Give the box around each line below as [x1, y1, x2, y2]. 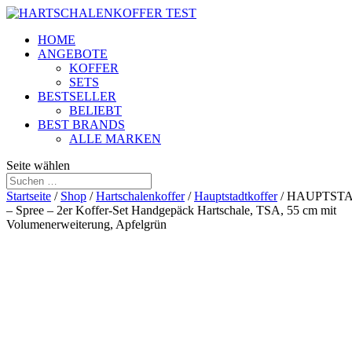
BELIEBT [69, 104, 122, 117]
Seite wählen [6, 159, 70, 172]
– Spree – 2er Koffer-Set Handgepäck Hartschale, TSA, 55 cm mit [6, 203, 336, 217]
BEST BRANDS [38, 118, 125, 131]
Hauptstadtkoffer [194, 189, 277, 203]
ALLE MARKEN [69, 132, 161, 145]
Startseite [6, 189, 51, 203]
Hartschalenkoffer [96, 189, 185, 203]
